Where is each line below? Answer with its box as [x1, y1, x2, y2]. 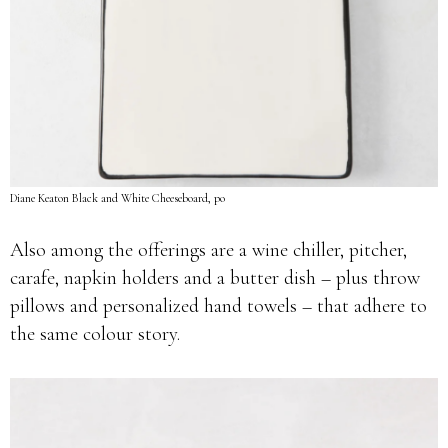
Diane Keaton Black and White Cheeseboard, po [10, 191, 225, 205]
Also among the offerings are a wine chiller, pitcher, [10, 238, 407, 262]
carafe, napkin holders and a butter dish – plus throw [10, 266, 420, 290]
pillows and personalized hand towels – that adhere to [10, 294, 427, 318]
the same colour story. [10, 322, 180, 346]
